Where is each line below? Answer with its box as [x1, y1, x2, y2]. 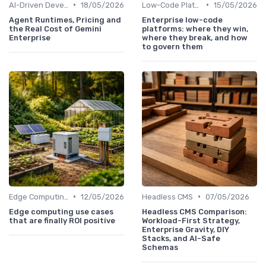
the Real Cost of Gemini [9, 24, 102, 33]
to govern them [142, 42, 203, 51]
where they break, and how [142, 33, 248, 42]
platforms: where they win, [142, 24, 248, 33]
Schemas [142, 242, 178, 252]
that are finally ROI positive [9, 216, 115, 225]
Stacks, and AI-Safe [142, 233, 220, 243]
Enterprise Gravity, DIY [142, 224, 229, 234]
